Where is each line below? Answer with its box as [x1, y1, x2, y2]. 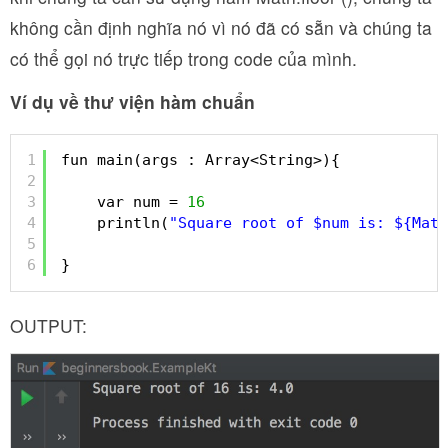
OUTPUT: [10, 312, 87, 338]
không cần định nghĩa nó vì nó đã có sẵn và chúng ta [10, 14, 432, 40]
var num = [97, 193, 187, 212]
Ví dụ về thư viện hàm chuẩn [10, 88, 255, 114]
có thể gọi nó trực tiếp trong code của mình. [10, 45, 357, 71]
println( [97, 214, 169, 233]
